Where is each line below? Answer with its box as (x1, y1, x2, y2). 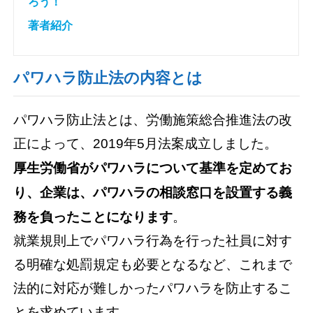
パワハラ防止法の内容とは (13, 70, 203, 87)
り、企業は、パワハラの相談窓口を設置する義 (13, 184, 293, 200)
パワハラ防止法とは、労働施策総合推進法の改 (13, 112, 293, 127)
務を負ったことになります (13, 209, 173, 224)
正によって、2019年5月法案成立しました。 (13, 136, 278, 151)
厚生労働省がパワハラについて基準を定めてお (13, 160, 293, 175)
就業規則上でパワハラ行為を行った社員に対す (13, 233, 293, 248)
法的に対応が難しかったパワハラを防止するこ (13, 280, 293, 296)
